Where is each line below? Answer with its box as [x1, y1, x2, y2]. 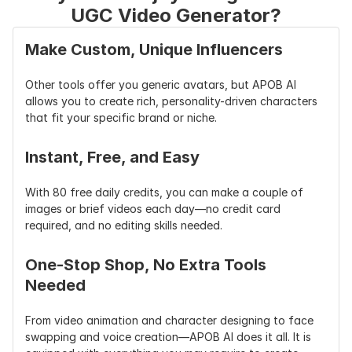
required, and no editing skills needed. [25, 218, 222, 232]
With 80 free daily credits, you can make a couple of [25, 185, 303, 199]
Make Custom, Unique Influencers [25, 40, 283, 59]
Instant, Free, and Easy [25, 148, 200, 167]
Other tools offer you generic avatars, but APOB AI [25, 78, 296, 91]
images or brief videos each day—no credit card [25, 202, 280, 215]
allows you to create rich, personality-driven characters [25, 94, 317, 108]
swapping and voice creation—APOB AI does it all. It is [25, 330, 311, 343]
